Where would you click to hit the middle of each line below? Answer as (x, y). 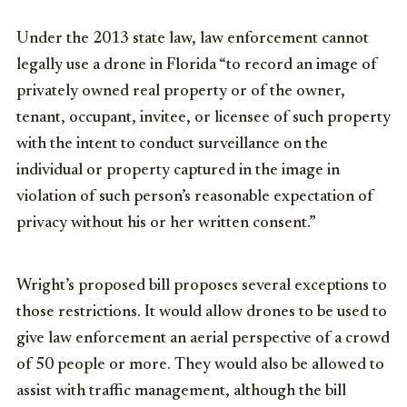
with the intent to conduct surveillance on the (172, 145)
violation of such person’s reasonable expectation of (195, 198)
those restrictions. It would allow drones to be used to (202, 313)
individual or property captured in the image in (178, 171)
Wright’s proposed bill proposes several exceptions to (202, 287)
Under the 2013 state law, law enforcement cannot (193, 40)
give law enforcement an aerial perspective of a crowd (203, 339)
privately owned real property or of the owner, (181, 92)
